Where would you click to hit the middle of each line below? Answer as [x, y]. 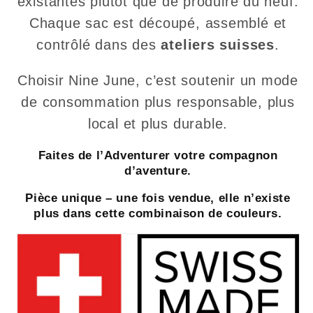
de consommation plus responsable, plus [158, 102]
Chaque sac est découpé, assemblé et [158, 23]
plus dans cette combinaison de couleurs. [158, 214]
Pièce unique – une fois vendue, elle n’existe [158, 198]
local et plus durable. [158, 123]
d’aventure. [158, 171]
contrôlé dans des [99, 45]
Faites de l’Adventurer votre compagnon [158, 156]
